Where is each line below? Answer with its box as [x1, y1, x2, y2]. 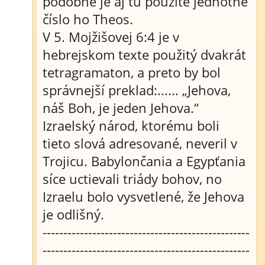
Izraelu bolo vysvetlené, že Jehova [43, 188, 244, 205]
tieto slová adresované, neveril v [43, 134, 237, 152]
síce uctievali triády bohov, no [43, 170, 222, 188]
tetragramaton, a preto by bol [43, 63, 221, 81]
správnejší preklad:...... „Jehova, [43, 81, 231, 99]
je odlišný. [43, 205, 104, 223]
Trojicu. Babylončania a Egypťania [43, 152, 245, 170]
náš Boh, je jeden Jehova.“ [43, 99, 199, 117]
